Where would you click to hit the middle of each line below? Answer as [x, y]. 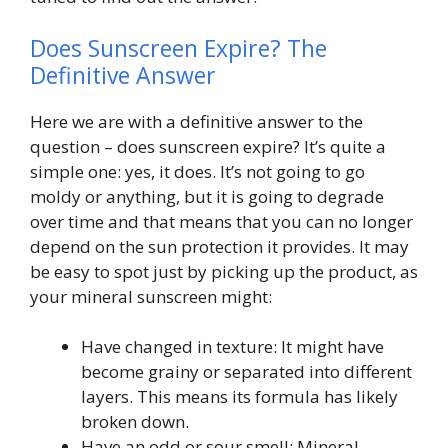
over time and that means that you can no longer [221, 221]
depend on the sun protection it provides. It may [219, 246]
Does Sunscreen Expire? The [178, 47]
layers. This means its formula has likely [239, 397]
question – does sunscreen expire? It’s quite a [208, 146]
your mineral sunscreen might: [151, 296]
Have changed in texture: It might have [232, 347]
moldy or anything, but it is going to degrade [207, 196]
